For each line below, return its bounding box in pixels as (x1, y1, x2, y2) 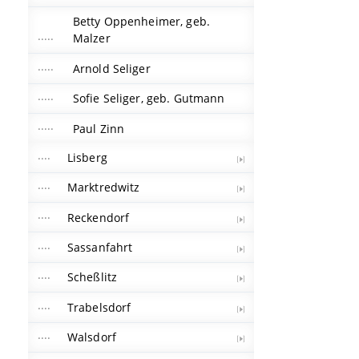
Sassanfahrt (67, 240, 133, 256)
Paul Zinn (72, 120, 125, 136)
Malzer (72, 30, 111, 46)
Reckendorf (67, 209, 130, 225)
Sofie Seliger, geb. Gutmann (72, 91, 225, 107)
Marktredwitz (67, 179, 140, 196)
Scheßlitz (67, 269, 118, 285)
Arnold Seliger (72, 60, 151, 76)
